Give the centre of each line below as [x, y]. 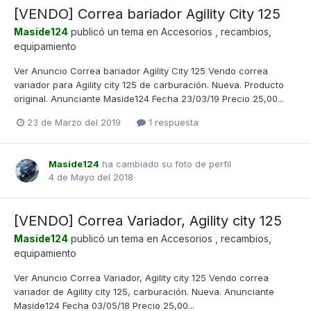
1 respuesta [172, 123]
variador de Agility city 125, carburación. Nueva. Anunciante [144, 292]
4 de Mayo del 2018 [91, 177]
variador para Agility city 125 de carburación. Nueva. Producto [149, 85]
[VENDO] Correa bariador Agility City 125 [147, 14]
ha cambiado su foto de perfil [165, 164]
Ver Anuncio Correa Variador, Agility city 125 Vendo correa [141, 278]
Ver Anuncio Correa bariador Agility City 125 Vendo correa [141, 71]
